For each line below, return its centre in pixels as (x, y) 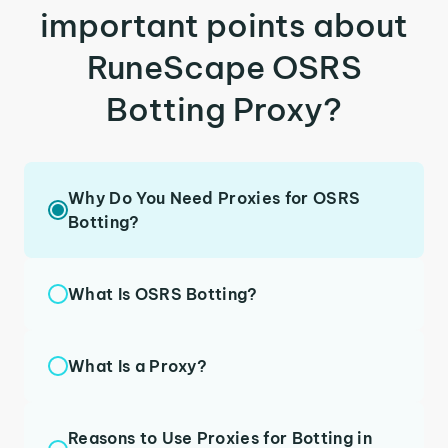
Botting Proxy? (224, 109)
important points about (224, 25)
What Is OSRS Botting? (163, 294)
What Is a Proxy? (138, 366)
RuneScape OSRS (224, 67)
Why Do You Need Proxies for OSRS (214, 198)
